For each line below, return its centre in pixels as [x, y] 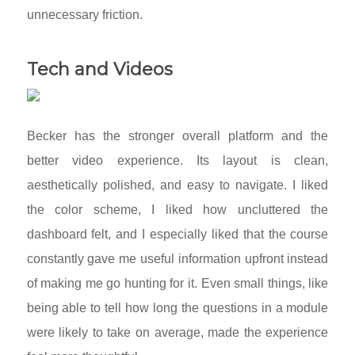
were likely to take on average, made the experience [177, 333]
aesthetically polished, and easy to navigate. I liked [177, 185]
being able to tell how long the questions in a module [177, 308]
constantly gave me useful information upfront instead [177, 259]
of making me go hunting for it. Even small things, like [177, 284]
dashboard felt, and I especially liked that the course [177, 235]
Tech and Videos [99, 69]
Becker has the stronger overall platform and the [177, 136]
